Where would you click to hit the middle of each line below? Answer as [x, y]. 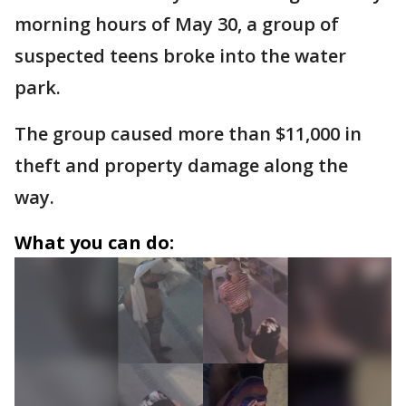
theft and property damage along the [181, 166]
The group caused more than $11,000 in [188, 134]
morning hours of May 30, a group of [177, 24]
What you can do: [94, 243]
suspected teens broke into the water [180, 56]
